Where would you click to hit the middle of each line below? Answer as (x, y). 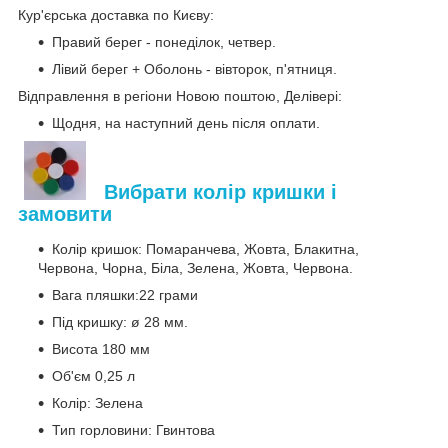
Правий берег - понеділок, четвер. (164, 42)
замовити (65, 213)
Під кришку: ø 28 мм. (120, 322)
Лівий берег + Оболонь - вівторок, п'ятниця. (194, 69)
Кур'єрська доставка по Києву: (116, 15)
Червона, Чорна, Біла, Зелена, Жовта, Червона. (195, 268)
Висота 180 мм (101, 349)
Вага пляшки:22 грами (125, 295)
